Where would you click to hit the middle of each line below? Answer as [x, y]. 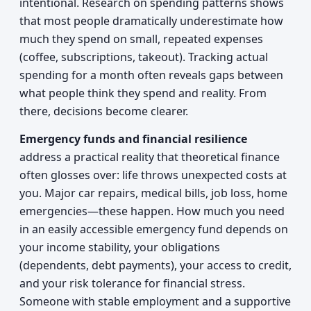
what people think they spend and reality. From [143, 93]
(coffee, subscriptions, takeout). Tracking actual [144, 57]
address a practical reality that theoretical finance [150, 157]
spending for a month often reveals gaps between [151, 75]
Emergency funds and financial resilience [133, 139]
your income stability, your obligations [120, 247]
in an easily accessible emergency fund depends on [154, 229]
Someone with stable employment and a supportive [155, 301]
